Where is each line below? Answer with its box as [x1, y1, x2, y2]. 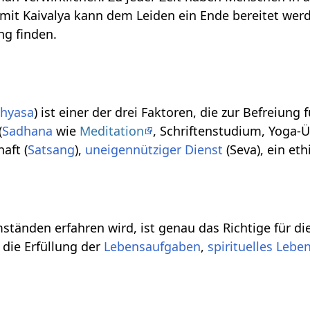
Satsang [28, 141, 75, 158]
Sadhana [2, 122, 53, 140]
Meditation [80, 122, 145, 140]
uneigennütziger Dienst [85, 141, 224, 158]
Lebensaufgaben [104, 238, 201, 255]
